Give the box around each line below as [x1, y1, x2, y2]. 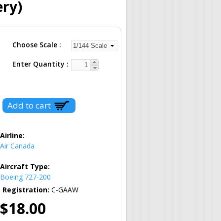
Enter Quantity [12, 59, 67, 69]
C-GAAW [51, 184, 78, 194]
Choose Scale [12, 39, 59, 49]
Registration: [2, 184, 51, 194]
